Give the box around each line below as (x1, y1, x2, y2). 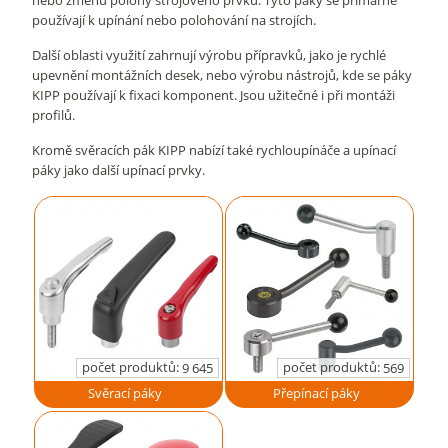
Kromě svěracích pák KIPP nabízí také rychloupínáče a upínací (32, 141, 397, 159)
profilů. (32, 106, 76, 124)
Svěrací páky (87, 384, 162, 403)
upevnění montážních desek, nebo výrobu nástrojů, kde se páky (32, 66, 413, 84)
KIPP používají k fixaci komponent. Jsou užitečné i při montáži (32, 86, 396, 104)
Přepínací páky (272, 384, 360, 403)
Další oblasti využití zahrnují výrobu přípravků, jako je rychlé (32, 46, 387, 64)
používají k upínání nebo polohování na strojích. (32, 11, 317, 29)
